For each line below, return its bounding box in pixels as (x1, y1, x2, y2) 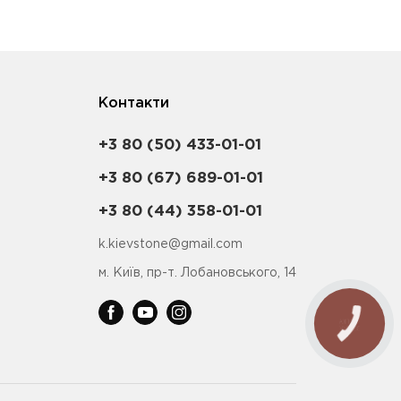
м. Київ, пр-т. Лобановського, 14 (98, 267, 296, 278)
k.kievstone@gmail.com (98, 238, 243, 250)
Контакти (98, 96, 169, 110)
